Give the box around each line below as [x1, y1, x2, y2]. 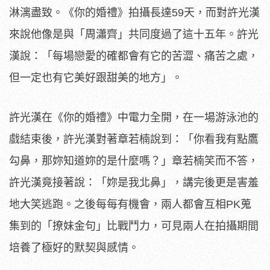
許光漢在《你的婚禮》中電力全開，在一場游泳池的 [9, 111, 259, 124]
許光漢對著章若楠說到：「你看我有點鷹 [63, 133, 259, 145]
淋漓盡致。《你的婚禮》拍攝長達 [9, 6, 172, 19]
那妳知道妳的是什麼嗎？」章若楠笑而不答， [42, 154, 259, 167]
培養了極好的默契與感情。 [9, 241, 139, 254]
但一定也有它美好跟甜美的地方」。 [9, 71, 183, 84]
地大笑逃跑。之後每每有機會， [9, 198, 161, 210]
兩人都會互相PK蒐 [161, 198, 251, 210]
